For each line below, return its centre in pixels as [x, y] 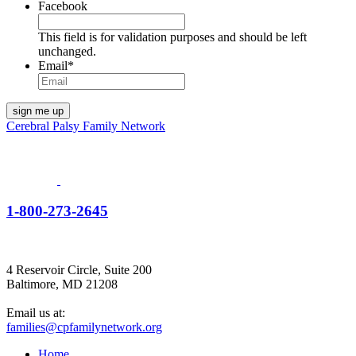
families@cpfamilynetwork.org [84, 327]
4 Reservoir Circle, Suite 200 [79, 270]
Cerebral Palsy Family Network [86, 126]
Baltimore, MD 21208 [62, 284]
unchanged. [67, 51]
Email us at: [36, 313]
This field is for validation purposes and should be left [172, 37]
